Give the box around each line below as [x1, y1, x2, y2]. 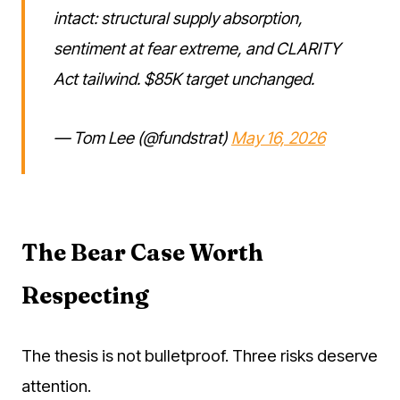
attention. [21, 375, 91, 396]
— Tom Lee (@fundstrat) [54, 127, 231, 147]
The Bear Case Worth [21, 237, 263, 267]
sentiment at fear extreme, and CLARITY [54, 37, 340, 58]
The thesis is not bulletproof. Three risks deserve [21, 345, 378, 365]
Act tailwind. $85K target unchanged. [54, 68, 314, 88]
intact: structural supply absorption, [54, 7, 303, 28]
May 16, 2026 [231, 127, 325, 147]
